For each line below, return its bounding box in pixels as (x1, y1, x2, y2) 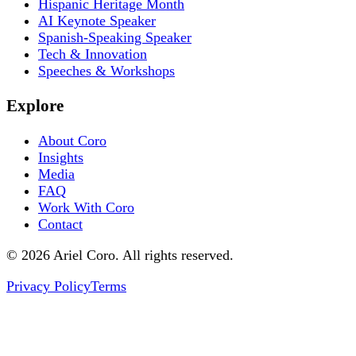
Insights (38, 149, 83, 165)
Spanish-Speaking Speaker (38, 29, 192, 45)
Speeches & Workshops (38, 62, 175, 79)
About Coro (38, 132, 106, 149)
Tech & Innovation (38, 45, 147, 62)
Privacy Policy (6, 277, 91, 294)
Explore (6, 95, 64, 115)
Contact (38, 215, 83, 232)
